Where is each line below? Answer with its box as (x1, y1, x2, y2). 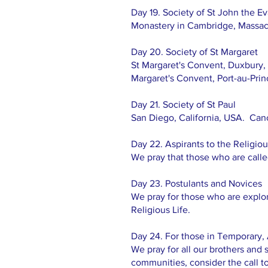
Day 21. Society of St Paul (131, 99, 236, 109)
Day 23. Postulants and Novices (131, 178, 262, 188)
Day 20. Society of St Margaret (131, 47, 258, 57)
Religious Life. (131, 205, 190, 215)
